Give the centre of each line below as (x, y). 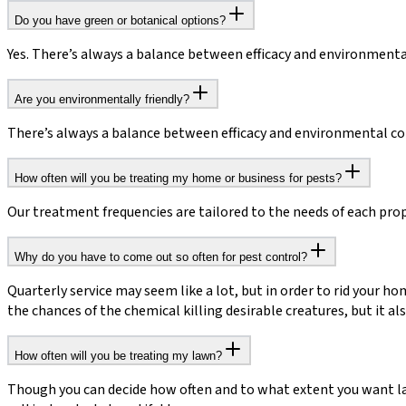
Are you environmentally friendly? (102, 99)
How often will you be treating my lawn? (118, 355)
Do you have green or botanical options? (120, 20)
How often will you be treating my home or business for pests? (178, 178)
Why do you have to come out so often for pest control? (161, 256)
